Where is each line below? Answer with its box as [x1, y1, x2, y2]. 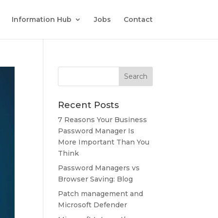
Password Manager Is [58, 127, 135, 135]
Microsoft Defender [58, 200, 127, 209]
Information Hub [11, 15, 72, 24]
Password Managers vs [58, 163, 140, 172]
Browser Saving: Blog [58, 175, 133, 183]
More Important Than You [58, 138, 150, 146]
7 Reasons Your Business [58, 115, 147, 124]
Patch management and [58, 189, 144, 198]
